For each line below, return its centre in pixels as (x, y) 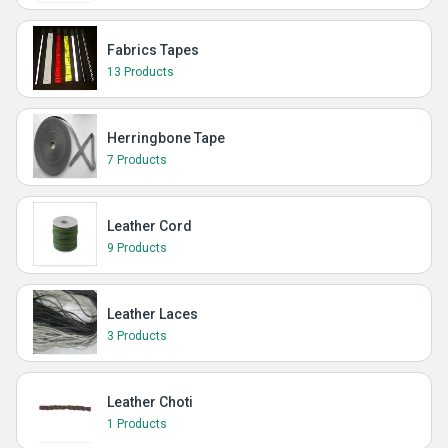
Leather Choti (150, 402)
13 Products (140, 72)
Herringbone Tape (166, 138)
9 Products (137, 248)
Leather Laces (152, 314)
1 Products (137, 424)
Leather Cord (149, 226)
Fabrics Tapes (153, 50)
